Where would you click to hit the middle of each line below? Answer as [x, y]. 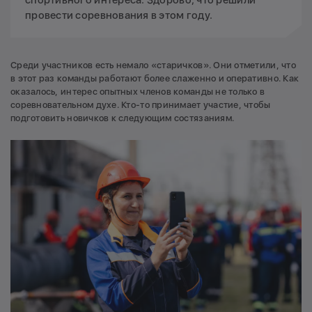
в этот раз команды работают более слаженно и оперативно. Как [155, 79]
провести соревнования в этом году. [119, 16]
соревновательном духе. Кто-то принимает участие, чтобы [141, 105]
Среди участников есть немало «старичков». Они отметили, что [153, 65]
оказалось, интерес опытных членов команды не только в [138, 92]
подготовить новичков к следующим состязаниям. [123, 118]
